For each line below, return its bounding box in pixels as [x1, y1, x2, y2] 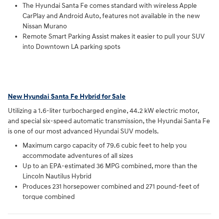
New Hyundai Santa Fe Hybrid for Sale [8, 92, 126, 101]
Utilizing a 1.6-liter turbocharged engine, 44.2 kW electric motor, [8, 107, 199, 115]
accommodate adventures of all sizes [22, 152, 133, 160]
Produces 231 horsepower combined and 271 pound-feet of [22, 182, 199, 191]
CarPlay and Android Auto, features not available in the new [22, 12, 200, 21]
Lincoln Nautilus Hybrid [22, 172, 91, 181]
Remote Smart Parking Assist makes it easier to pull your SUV [22, 32, 205, 41]
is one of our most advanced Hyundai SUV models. [8, 127, 159, 136]
